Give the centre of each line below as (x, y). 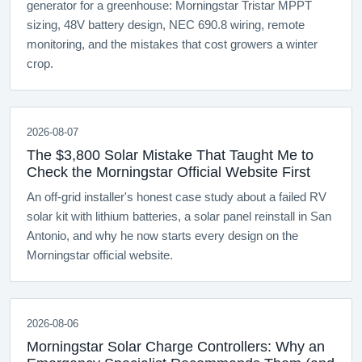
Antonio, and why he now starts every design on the (162, 236)
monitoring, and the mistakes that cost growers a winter (172, 45)
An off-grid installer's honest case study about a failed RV (177, 198)
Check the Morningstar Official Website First (168, 173)
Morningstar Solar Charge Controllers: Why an (176, 347)
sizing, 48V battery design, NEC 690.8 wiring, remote (166, 25)
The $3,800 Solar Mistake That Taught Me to (170, 156)
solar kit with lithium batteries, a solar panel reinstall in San (179, 217)
